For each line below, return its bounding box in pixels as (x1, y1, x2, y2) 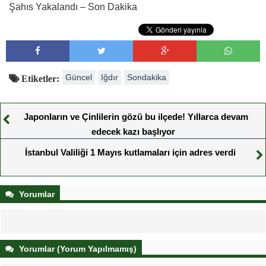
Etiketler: (19, 74, 59, 83)
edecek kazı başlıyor (91, 126, 175, 137)
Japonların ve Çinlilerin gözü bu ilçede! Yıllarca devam (24, 112, 248, 122)
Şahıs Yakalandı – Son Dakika (9, 2, 137, 12)
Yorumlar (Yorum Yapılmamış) (17, 244, 137, 254)
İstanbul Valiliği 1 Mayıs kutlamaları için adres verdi (24, 147, 236, 157)
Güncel (65, 72, 92, 82)
